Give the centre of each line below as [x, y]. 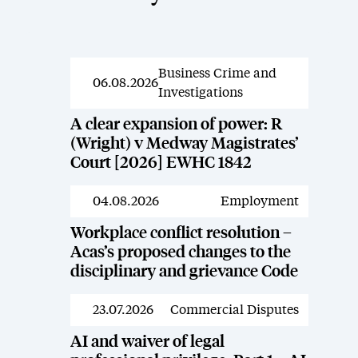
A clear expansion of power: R [176, 125]
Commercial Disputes [235, 310]
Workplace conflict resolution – [181, 233]
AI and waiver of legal [147, 342]
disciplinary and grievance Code [184, 272]
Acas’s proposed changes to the [180, 253]
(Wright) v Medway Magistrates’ [184, 144]
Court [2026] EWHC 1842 [161, 163]
